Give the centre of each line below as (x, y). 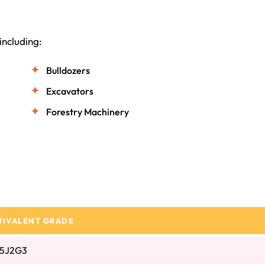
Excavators (70, 91)
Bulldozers (68, 71)
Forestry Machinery (88, 112)
